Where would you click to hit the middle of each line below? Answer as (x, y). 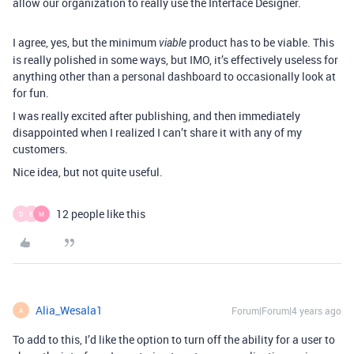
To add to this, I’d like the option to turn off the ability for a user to (174, 339)
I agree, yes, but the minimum (86, 42)
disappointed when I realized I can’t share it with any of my (157, 132)
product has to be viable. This (260, 42)
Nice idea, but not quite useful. (88, 172)
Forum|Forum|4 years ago (286, 311)
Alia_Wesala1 (69, 310)
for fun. (31, 93)
